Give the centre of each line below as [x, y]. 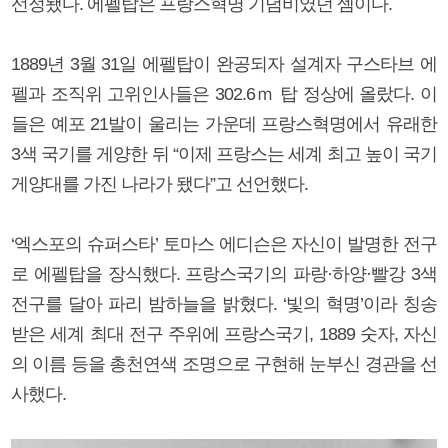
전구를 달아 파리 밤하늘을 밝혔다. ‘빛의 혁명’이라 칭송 [224, 303]
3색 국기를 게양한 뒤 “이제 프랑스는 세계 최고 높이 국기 [224, 153]
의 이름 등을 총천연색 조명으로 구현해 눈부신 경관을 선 [224, 363]
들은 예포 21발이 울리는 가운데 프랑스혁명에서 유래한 [224, 123]
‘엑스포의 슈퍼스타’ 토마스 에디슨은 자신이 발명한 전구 [224, 243]
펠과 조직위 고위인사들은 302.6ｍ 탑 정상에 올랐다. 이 [224, 93]
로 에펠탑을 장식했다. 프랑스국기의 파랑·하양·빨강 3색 [224, 273]
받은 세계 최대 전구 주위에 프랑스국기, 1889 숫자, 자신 [224, 333]
